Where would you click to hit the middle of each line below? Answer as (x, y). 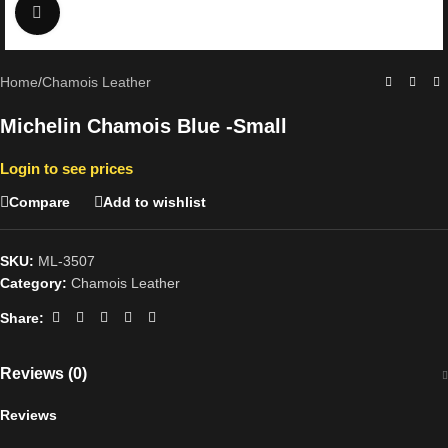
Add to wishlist (154, 201)
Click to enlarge (108, 12)
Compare (39, 201)
